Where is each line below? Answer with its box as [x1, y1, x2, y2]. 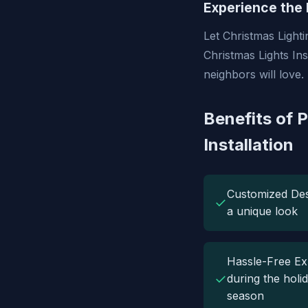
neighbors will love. [203, 67, 304, 82]
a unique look [227, 204, 298, 219]
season [227, 289, 264, 303]
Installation [203, 135, 294, 155]
